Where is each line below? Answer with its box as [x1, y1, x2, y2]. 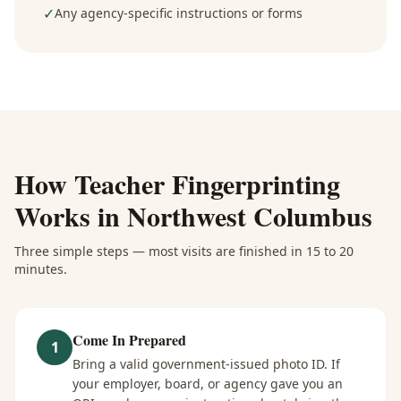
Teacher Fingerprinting [74, 164, 340, 203]
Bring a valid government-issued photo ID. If [73, 355, 340, 372]
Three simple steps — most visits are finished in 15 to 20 [14, 243, 354, 260]
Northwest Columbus [127, 196, 372, 235]
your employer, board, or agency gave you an [73, 375, 343, 392]
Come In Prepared [73, 329, 186, 350]
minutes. [14, 260, 67, 277]
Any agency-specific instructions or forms [55, 4, 303, 21]
